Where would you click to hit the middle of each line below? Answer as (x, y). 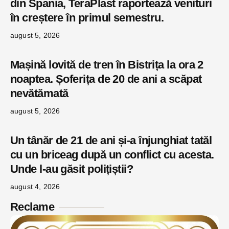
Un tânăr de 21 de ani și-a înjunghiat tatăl (111, 141)
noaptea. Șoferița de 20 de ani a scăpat (106, 79)
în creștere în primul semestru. (87, 18)
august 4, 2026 (35, 187)
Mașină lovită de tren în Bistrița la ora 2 (107, 65)
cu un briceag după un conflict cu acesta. (112, 155)
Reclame (32, 207)
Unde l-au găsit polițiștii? (72, 169)
